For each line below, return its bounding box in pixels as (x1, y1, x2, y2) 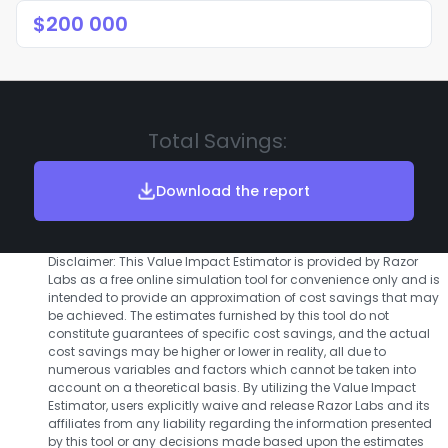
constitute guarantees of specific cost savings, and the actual (48, 325, 430, 342)
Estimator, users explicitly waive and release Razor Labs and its (48, 397, 430, 414)
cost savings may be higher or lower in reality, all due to (48, 343, 386, 360)
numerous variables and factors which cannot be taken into (48, 361, 416, 378)
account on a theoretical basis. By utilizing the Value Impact (48, 379, 416, 396)
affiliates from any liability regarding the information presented (48, 415, 432, 432)
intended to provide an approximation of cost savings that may (48, 289, 439, 306)
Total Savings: (147, 127, 287, 155)
